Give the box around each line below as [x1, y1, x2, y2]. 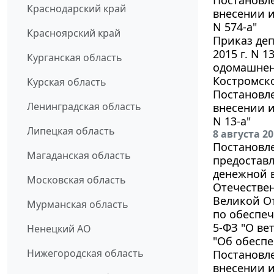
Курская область [27, 75, 106, 89]
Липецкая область [27, 124, 115, 138]
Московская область [27, 173, 126, 187]
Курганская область [27, 51, 122, 65]
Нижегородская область [27, 246, 144, 261]
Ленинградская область [27, 100, 141, 114]
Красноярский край [27, 26, 120, 40]
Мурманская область [27, 198, 128, 212]
